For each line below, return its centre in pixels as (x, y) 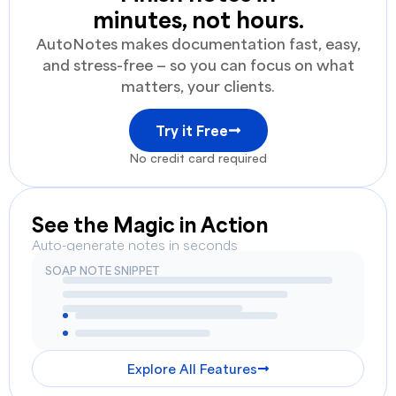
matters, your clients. (198, 86)
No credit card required (198, 158)
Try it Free (191, 131)
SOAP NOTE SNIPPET (103, 271)
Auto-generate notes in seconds (135, 245)
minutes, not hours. (198, 19)
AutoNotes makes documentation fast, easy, (198, 43)
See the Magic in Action (150, 225)
